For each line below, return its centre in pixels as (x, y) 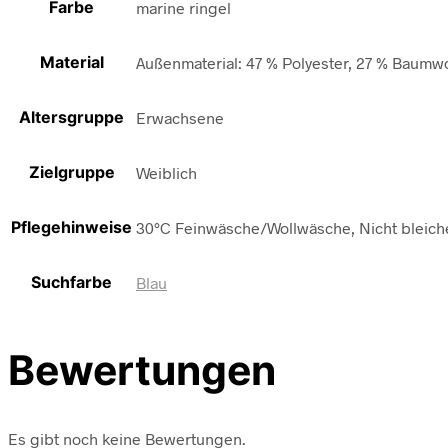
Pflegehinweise (71, 227)
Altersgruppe (71, 117)
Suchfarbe (71, 282)
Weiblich (166, 173)
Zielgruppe (71, 172)
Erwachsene (180, 118)
